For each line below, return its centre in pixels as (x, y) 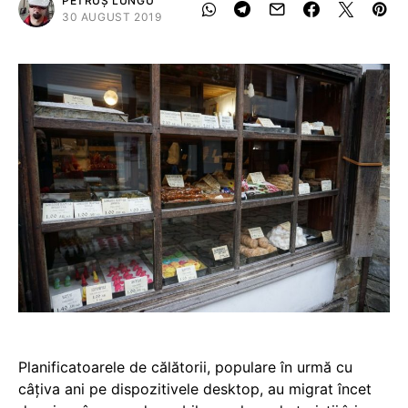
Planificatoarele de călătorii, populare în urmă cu (185, 367)
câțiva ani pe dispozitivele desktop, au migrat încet (195, 388)
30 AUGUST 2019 (112, 17)
